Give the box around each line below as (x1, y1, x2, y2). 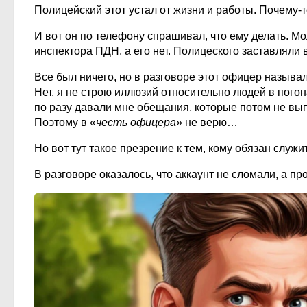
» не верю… (176, 116, 238, 128)
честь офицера (96, 116, 176, 128)
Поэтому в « (34, 116, 96, 128)
